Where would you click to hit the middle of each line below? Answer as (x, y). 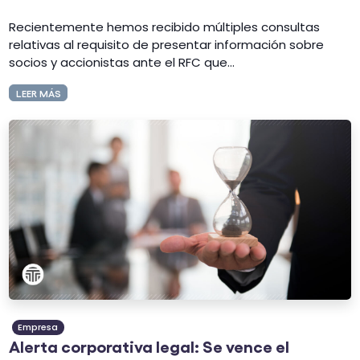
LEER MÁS (38, 92)
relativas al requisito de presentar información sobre (167, 44)
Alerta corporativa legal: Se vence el (149, 345)
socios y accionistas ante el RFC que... (122, 62)
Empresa (38, 327)
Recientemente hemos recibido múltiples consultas (165, 27)
